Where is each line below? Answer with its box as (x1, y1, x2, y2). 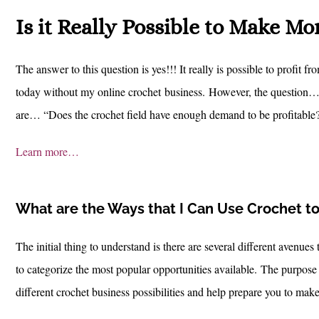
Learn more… (16, 144, 79, 159)
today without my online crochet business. (16, 84, 209, 100)
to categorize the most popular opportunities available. (16, 261, 261, 277)
